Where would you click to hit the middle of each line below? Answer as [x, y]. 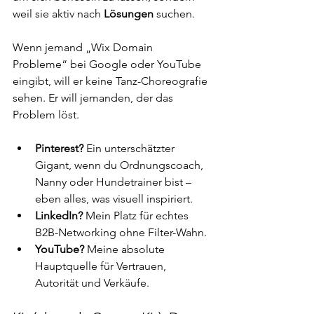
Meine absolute [126, 249]
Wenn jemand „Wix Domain [84, 47]
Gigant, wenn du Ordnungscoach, [121, 165]
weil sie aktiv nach [58, 13]
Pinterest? [59, 148]
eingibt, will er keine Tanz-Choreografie [111, 81]
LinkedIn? [59, 215]
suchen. [174, 13]
